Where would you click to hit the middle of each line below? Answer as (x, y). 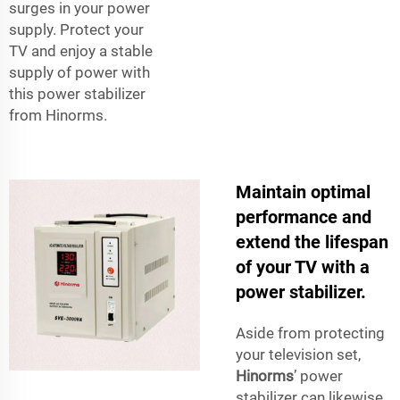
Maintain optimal (303, 192)
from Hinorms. (58, 115)
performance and (304, 217)
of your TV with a (303, 267)
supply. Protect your (76, 29)
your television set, (298, 354)
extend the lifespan (312, 242)
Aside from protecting (310, 333)
